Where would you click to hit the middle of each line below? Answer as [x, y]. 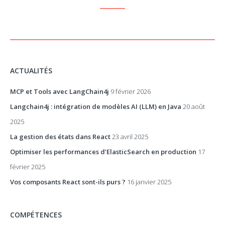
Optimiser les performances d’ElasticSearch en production [103, 152]
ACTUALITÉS [31, 71]
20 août [194, 106]
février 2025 [28, 167]
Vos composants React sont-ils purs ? [68, 182]
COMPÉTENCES [36, 215]
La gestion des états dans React [60, 137]
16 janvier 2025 [149, 182]
